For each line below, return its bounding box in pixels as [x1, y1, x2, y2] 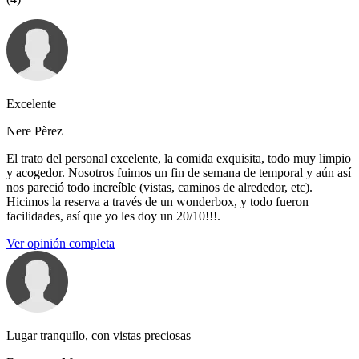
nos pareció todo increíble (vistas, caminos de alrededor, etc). [6, 180, 313, 195]
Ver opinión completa [6, 236, 115, 251]
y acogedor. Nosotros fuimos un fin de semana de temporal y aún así [6, 166, 351, 180]
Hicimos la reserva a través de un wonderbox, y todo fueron [6, 195, 309, 209]
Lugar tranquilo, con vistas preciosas [6, 329, 191, 343]
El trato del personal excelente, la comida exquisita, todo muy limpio [6, 151, 351, 166]
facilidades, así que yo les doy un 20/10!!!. [6, 209, 220, 224]
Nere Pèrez [6, 124, 63, 139]
